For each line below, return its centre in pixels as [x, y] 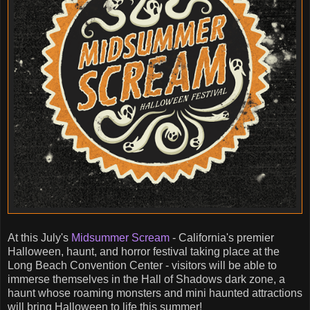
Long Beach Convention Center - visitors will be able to [142, 265]
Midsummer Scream [120, 237]
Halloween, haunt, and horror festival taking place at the [144, 251]
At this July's [39, 237]
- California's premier [222, 237]
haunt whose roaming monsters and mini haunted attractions [155, 293]
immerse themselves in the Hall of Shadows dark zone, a [146, 279]
